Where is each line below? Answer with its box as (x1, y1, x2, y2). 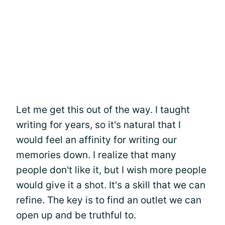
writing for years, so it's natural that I (16, 119, 181, 131)
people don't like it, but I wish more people (16, 164, 206, 176)
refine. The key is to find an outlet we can (16, 194, 201, 206)
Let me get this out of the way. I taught (16, 103, 190, 116)
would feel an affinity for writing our (16, 134, 177, 146)
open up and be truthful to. (16, 209, 136, 221)
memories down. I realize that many (16, 149, 176, 161)
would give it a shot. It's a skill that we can (16, 179, 205, 191)
